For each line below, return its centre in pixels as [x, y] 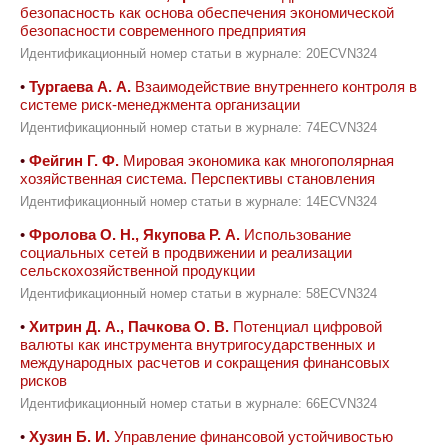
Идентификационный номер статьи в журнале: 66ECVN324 [198, 404]
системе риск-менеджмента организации [160, 104]
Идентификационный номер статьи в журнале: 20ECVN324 [198, 54]
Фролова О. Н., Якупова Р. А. [134, 234]
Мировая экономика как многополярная [256, 160]
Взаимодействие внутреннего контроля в [274, 86]
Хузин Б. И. [69, 436]
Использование [295, 234]
